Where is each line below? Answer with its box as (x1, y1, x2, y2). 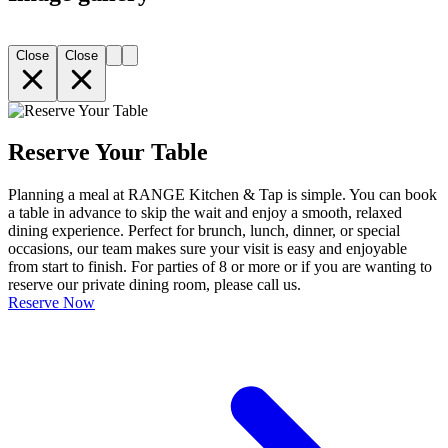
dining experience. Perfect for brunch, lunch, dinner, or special (8, 222, 400, 240)
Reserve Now (8, 294, 95, 312)
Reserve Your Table (8, 139, 208, 166)
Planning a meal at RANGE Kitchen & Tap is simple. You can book (8, 186, 437, 204)
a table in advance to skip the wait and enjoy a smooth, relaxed (8, 204, 402, 222)
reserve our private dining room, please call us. (8, 276, 301, 294)
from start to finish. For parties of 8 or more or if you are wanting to (8, 258, 432, 276)
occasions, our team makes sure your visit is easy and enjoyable (8, 240, 407, 258)
